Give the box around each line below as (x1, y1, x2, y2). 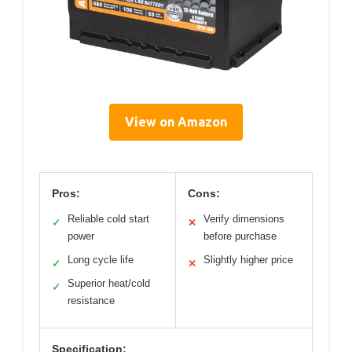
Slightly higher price (203, 254, 293, 266)
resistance (68, 295, 115, 307)
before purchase (203, 230, 277, 243)
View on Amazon (125, 115, 227, 130)
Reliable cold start (68, 213, 149, 225)
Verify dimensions (203, 213, 284, 225)
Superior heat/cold (68, 277, 150, 290)
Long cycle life (68, 254, 134, 266)
